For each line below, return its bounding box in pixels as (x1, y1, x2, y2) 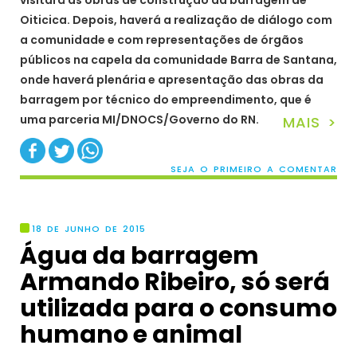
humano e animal (20, 317, 242, 351)
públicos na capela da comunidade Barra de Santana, (20, 52, 337, 69)
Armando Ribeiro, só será (20, 265, 330, 299)
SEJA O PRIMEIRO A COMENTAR (171, 162, 337, 175)
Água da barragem (20, 238, 259, 273)
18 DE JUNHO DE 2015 (32, 222, 146, 235)
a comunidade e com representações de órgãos (20, 32, 304, 49)
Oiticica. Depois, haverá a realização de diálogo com (20, 12, 332, 29)
